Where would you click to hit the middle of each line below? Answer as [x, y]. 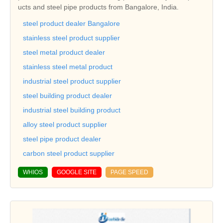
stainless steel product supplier [71, 38]
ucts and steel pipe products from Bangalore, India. [98, 7]
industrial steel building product [72, 110]
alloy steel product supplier [65, 125]
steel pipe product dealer [62, 139]
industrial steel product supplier [72, 81]
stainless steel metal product [68, 67]
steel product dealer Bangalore [71, 24]
